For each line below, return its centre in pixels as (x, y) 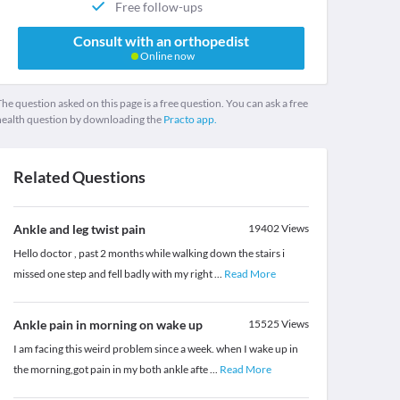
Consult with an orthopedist (161, 41)
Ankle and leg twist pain (79, 229)
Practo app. (190, 120)
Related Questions (79, 177)
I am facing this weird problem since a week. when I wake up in (155, 349)
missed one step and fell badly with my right (113, 274)
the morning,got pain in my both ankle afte (111, 370)
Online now (166, 56)
